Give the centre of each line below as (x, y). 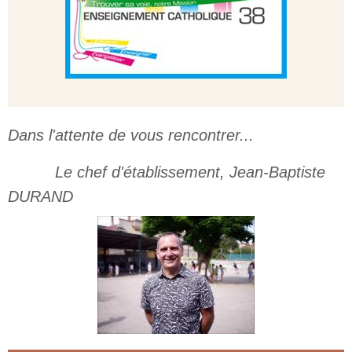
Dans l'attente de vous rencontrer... (131, 135)
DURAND (40, 196)
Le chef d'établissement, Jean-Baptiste (167, 172)
